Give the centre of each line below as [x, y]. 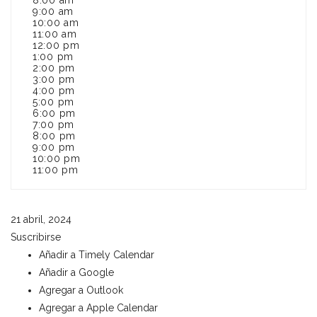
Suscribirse [36, 237]
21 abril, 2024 [41, 219]
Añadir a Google [76, 272]
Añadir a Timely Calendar [97, 255]
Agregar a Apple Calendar [98, 308]
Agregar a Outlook [81, 290]
